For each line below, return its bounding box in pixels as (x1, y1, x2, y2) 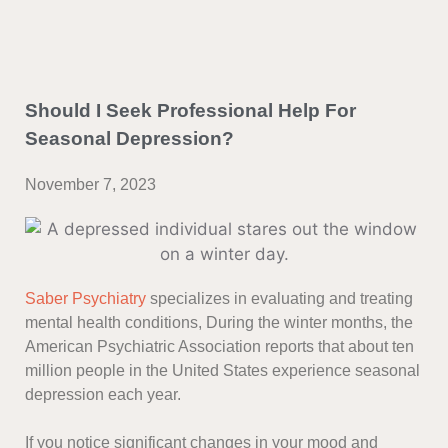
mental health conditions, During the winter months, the (25, 314, 413, 332)
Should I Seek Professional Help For (25, 100, 356, 122)
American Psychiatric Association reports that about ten (25, 338, 414, 356)
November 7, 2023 (25, 176, 156, 194)
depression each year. (25, 386, 181, 404)
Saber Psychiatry (25, 290, 146, 308)
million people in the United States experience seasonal (25, 362, 420, 380)
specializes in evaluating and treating (146, 290, 413, 308)
